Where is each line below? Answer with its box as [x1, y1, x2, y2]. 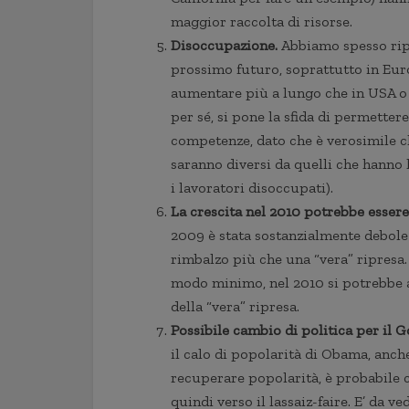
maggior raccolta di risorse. [171, 13, 352, 30]
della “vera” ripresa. [171, 298, 299, 315]
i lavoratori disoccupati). [171, 179, 333, 196]
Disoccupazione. [171, 37, 281, 54]
